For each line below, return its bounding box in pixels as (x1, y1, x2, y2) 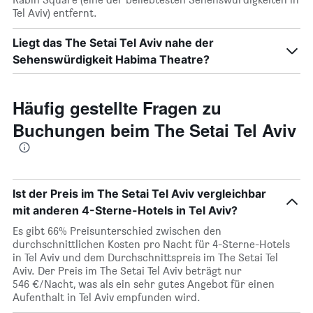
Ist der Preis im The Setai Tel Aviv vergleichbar (13, 187, 266, 201)
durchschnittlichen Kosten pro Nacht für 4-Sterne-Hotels (13, 238, 290, 251)
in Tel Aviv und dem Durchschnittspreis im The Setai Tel (13, 251, 278, 264)
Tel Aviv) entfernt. (13, 6, 97, 20)
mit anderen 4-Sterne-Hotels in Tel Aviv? (13, 203, 238, 217)
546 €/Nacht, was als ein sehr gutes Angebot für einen (13, 277, 275, 291)
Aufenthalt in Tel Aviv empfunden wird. (13, 291, 201, 304)
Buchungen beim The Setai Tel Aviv (13, 118, 296, 142)
